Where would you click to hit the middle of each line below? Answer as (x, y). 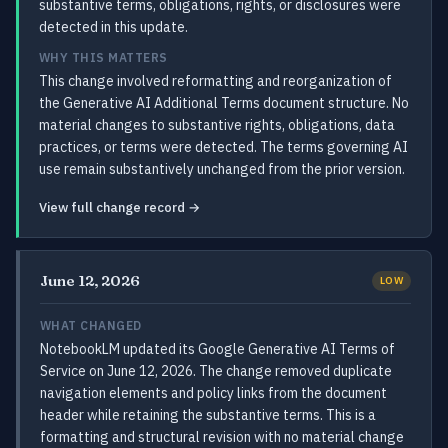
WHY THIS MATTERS (103, 57)
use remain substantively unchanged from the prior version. (222, 169)
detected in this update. (113, 27)
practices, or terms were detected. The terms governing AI (223, 147)
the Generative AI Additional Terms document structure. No (224, 103)
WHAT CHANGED (91, 325)
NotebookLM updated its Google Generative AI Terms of (217, 349)
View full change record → (119, 207)
